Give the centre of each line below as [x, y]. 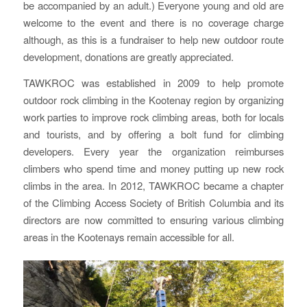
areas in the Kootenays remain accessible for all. [128, 236]
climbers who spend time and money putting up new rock [153, 168]
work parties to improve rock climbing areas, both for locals [153, 116]
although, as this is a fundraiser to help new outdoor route [153, 40]
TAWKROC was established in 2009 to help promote [153, 82]
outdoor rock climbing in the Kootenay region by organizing [153, 99]
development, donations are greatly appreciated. [128, 57]
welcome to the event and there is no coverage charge [153, 23]
